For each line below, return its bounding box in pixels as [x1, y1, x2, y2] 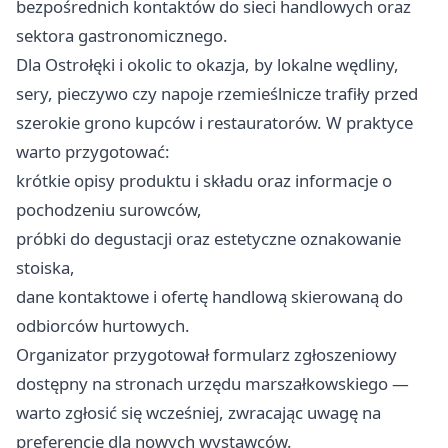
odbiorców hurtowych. [16, 314, 190, 338]
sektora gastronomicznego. [16, 24, 228, 48]
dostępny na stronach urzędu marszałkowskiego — [16, 372, 409, 396]
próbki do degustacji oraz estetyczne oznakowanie [16, 227, 401, 251]
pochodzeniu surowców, [16, 198, 202, 222]
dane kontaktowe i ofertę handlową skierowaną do [16, 285, 403, 309]
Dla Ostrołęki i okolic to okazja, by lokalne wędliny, [16, 53, 399, 77]
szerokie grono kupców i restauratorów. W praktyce [16, 111, 413, 135]
